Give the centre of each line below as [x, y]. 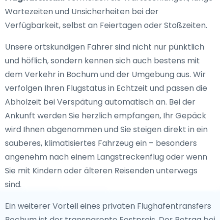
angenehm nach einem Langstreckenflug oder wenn [106, 157]
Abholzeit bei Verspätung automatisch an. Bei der [100, 102]
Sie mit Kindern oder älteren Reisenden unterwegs [101, 171]
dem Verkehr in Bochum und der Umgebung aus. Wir [105, 74]
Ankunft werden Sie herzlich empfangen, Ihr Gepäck [106, 116]
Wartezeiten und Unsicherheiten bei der [82, 12]
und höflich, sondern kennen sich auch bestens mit [102, 61]
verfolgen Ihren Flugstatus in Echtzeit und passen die [106, 88]
